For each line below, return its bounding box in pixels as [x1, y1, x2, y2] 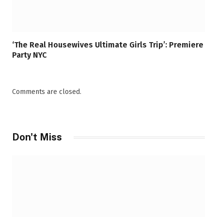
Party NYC [12, 50, 46, 60]
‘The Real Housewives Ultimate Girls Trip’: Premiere [12, 40, 203, 50]
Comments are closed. [12, 88, 81, 96]
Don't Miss [12, 131, 62, 143]
